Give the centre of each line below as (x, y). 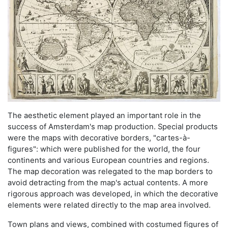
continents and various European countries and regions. (108, 161)
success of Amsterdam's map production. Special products (113, 127)
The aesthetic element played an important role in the (104, 116)
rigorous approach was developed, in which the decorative (113, 194)
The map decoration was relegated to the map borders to (110, 172)
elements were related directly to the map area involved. (109, 205)
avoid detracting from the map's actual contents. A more (108, 183)
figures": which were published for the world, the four (104, 149)
